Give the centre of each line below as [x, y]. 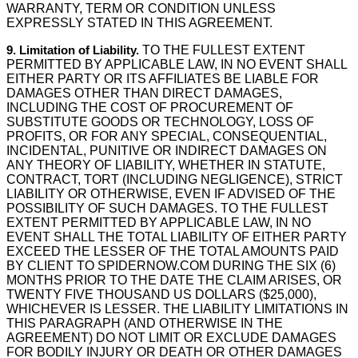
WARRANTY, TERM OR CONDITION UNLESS [141, 8]
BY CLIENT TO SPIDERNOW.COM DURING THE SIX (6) [171, 266]
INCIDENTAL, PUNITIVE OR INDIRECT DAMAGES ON [167, 151]
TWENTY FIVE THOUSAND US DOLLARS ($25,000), [161, 294]
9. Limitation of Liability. [73, 50]
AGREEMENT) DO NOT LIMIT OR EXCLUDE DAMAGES [171, 338]
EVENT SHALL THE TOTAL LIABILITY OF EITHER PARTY [177, 237]
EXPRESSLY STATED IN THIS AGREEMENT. [139, 23]
